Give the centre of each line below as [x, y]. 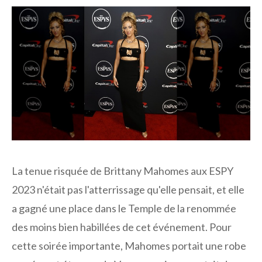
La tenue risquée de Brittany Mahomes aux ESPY [123, 171]
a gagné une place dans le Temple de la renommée [124, 208]
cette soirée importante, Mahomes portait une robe [129, 246]
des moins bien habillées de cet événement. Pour [122, 227]
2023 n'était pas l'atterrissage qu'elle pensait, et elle [128, 190]
